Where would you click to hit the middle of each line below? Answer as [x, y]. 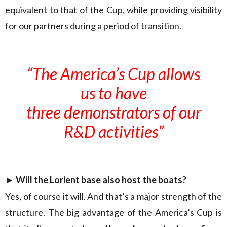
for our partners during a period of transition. [93, 26]
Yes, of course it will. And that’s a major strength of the [113, 196]
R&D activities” [113, 131]
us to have [113, 93]
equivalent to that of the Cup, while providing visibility [113, 10]
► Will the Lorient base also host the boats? [96, 180]
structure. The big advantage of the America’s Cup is [113, 212]
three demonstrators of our [113, 112]
